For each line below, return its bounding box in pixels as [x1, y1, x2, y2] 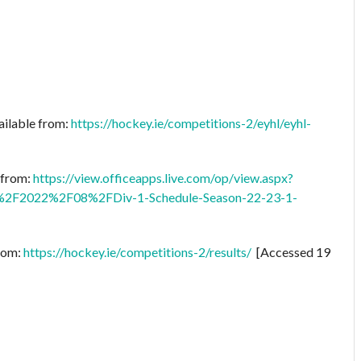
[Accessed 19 [251, 243, 330, 259]
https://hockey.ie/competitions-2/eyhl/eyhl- [71, 114, 311, 131]
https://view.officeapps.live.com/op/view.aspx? [33, 169, 293, 185]
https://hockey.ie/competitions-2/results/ [23, 243, 251, 259]
